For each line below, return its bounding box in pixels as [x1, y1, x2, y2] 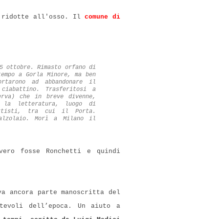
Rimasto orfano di [37, 64, 96, 71]
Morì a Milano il [35, 115, 96, 122]
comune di [85, 13, 121, 21]
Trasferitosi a [45, 86, 96, 93]
